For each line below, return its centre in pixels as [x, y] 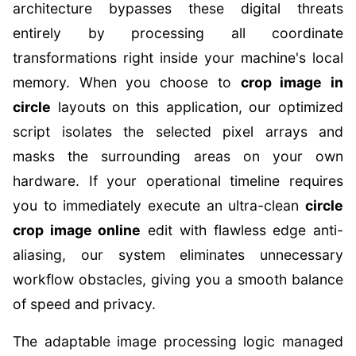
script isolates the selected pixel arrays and [178, 132]
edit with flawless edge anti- [242, 230]
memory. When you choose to [127, 82]
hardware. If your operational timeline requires [178, 181]
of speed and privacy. [84, 304]
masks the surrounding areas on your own [178, 156]
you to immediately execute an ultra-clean [159, 205]
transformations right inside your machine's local [178, 58]
